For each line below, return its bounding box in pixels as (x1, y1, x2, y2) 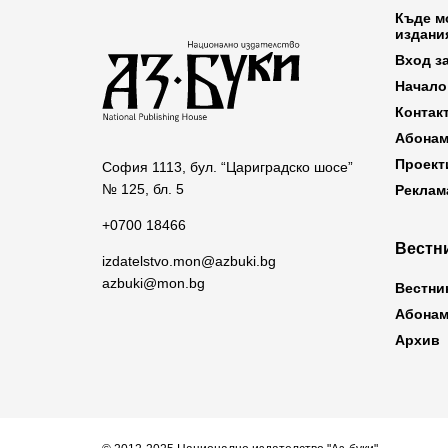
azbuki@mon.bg (102, 274, 205, 291)
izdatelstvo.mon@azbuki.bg (102, 252, 276, 269)
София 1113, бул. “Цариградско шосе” (102, 158, 353, 175)
